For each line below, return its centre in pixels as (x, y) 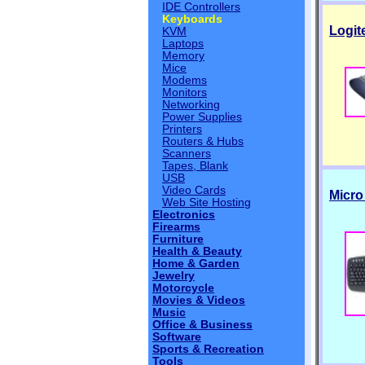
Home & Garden (196, 264)
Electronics (184, 215)
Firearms (176, 227)
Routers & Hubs (203, 141)
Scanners (187, 154)
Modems (185, 80)
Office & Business (202, 325)
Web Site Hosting (207, 202)
